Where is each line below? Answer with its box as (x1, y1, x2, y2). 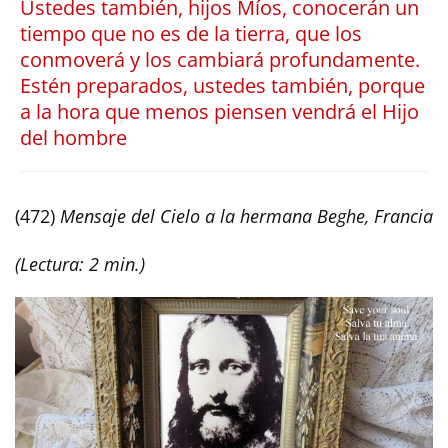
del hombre (20, 124, 127, 151)
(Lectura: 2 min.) (15, 252, 145, 276)
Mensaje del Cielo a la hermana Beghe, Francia (60, 204, 433, 228)
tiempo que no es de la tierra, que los (20, 20, 362, 47)
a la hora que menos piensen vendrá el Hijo (20, 98, 419, 125)
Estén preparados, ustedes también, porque (20, 72, 425, 99)
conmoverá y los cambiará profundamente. (20, 46, 420, 73)
